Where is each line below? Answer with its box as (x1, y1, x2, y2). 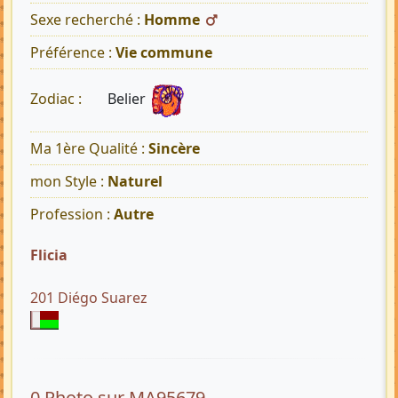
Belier (107, 89, 149, 109)
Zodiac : (30, 89, 85, 109)
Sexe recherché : (30, 10, 144, 30)
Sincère (148, 139, 200, 159)
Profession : (30, 204, 114, 225)
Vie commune (115, 43, 212, 63)
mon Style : (30, 171, 107, 192)
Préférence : (30, 43, 115, 63)
